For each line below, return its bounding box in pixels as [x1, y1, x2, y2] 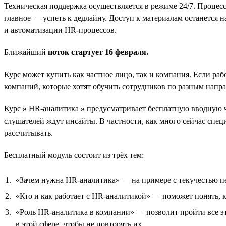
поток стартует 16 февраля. [48, 47, 148, 56]
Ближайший [4, 47, 48, 56]
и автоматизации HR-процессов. [4, 25, 117, 34]
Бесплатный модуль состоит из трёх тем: [4, 150, 144, 159]
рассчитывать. [4, 128, 53, 137]
